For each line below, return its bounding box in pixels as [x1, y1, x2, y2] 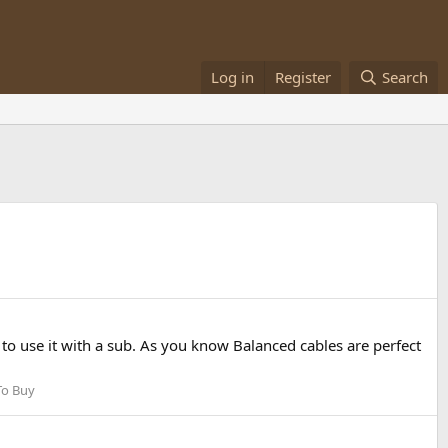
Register [275, 67, 332, 87]
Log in [211, 67, 255, 87]
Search [382, 67, 428, 87]
